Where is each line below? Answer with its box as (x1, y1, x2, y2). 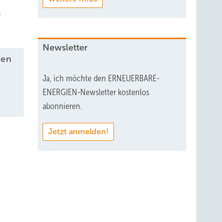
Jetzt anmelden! (48, 127, 109, 136)
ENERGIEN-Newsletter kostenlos (43, 87, 149, 97)
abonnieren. (43, 101, 82, 111)
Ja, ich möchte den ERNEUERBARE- (43, 73, 160, 83)
